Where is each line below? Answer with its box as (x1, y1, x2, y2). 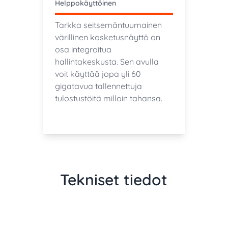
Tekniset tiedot (60, 170, 168, 190)
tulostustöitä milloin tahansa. (54, 93, 162, 104)
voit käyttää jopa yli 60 (54, 69, 141, 79)
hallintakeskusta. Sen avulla (54, 56, 159, 67)
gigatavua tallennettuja (54, 81, 142, 92)
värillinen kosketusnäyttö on (54, 32, 160, 43)
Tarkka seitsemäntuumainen (54, 20, 162, 31)
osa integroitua (54, 44, 111, 55)
